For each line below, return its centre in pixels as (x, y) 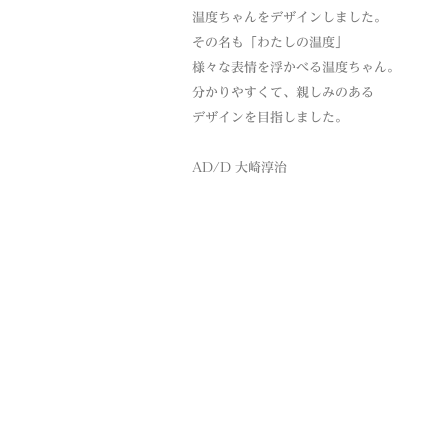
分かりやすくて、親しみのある (283, 92)
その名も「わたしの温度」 (270, 42)
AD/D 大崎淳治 (239, 167)
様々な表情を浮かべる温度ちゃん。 (296, 67)
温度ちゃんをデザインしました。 (289, 17)
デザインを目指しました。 (270, 117)
